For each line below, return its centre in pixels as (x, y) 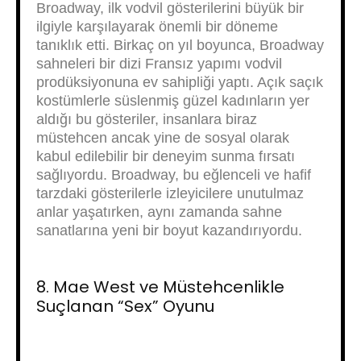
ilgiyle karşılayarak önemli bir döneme (157, 27)
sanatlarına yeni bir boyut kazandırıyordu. (169, 230)
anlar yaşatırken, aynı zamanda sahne (159, 212)
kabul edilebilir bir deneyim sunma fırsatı (166, 156)
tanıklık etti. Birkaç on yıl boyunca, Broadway (180, 45)
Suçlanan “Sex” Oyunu (125, 306)
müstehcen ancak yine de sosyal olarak (163, 138)
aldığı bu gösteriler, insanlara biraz (147, 119)
